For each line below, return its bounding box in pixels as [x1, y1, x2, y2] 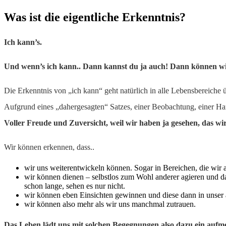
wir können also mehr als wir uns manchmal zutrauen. [24, 199, 196, 208]
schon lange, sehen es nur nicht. [24, 181, 127, 190]
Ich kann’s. [4, 37, 42, 46]
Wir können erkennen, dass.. [4, 142, 96, 151]
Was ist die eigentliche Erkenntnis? [4, 10, 186, 24]
